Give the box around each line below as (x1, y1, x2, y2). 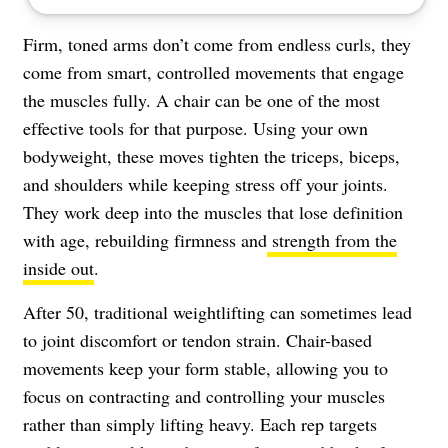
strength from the (267, 227, 397, 252)
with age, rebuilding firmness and (23, 227, 267, 252)
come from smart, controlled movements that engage (23, 59, 404, 84)
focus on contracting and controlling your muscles (23, 383, 385, 408)
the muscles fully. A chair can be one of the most (23, 87, 380, 112)
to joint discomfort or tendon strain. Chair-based (23, 327, 372, 352)
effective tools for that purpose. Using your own (23, 115, 368, 140)
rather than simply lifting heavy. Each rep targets (23, 411, 377, 436)
